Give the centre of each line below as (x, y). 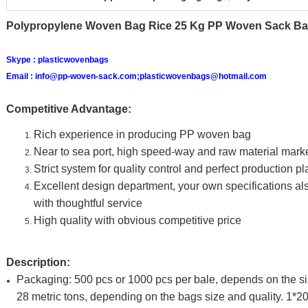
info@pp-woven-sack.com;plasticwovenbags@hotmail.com (151, 76)
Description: (38, 262)
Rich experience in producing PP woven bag (142, 134)
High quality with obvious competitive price (137, 220)
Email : (21, 76)
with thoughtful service (88, 203)
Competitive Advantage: (69, 109)
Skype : (22, 60)
